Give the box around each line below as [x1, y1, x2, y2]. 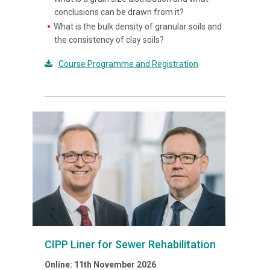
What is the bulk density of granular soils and [54, 22, 222, 31]
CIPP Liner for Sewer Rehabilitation [45, 238, 216, 251]
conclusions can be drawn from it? [54, 7, 184, 17]
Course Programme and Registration [58, 59, 198, 69]
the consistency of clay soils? [54, 35, 164, 45]
